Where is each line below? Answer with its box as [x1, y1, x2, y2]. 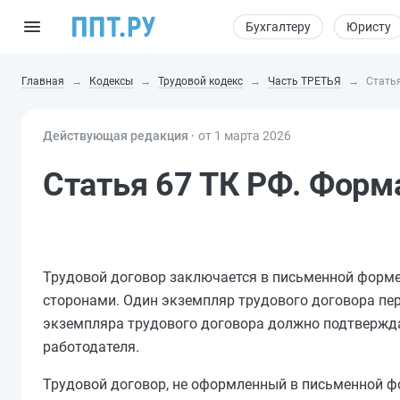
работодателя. [43, 338, 139, 355]
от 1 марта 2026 [198, 129, 291, 143]
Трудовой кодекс [158, 75, 243, 87]
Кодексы [89, 75, 133, 87]
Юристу [346, 20, 391, 34]
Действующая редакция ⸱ [43, 129, 195, 143]
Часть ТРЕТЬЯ [268, 75, 341, 87]
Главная [21, 75, 64, 87]
